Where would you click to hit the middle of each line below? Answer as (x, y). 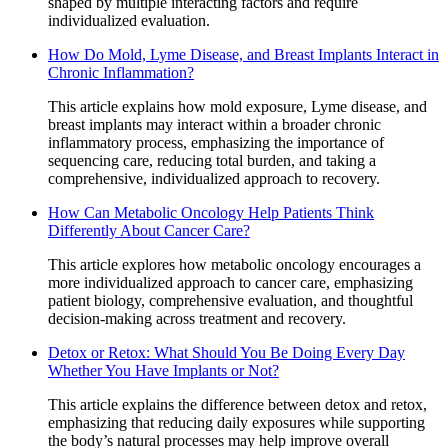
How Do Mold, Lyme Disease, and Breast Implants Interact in (243, 54)
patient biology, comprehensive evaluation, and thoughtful (230, 300)
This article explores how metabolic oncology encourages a (234, 264)
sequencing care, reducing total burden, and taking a (212, 160)
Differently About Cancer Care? (149, 230)
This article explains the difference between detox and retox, (237, 404)
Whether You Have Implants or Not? (163, 370)
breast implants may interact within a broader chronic (214, 124)
